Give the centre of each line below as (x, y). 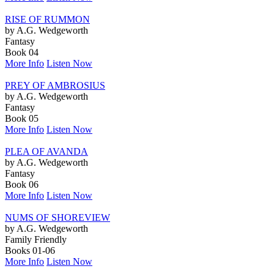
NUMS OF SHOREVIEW (57, 217)
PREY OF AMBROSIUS (55, 85)
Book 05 (22, 118)
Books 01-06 (30, 250)
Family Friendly (36, 239)
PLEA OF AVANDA (46, 151)
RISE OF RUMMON (47, 19)
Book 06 (22, 184)
